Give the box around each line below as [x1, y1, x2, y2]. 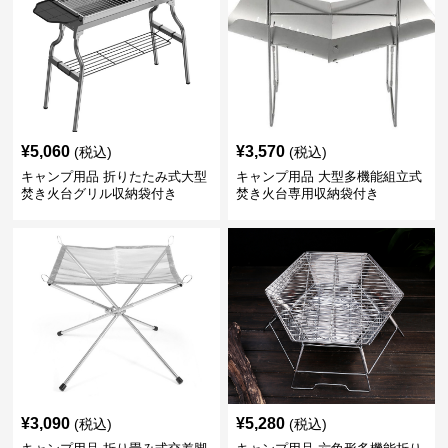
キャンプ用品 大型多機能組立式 [235, 169, 422, 184]
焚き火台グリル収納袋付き [21, 186, 178, 201]
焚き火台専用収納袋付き [235, 186, 379, 201]
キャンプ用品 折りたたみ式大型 [21, 169, 208, 184]
